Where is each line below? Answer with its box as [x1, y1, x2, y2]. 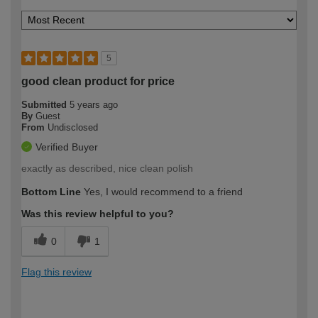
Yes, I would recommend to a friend [81, 186, 243, 198]
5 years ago [70, 99, 118, 111]
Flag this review [21, 266, 92, 278]
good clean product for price [21, 75, 175, 88]
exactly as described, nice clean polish [21, 163, 193, 175]
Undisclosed [48, 122, 98, 133]
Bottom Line [21, 186, 81, 198]
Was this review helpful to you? [21, 208, 174, 220]
